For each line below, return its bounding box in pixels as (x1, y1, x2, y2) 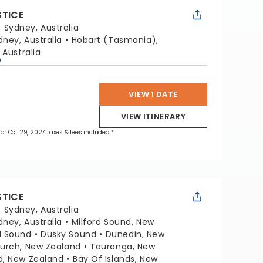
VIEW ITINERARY (120, 111, 186, 122)
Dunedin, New (105, 228, 165, 240)
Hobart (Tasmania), (71, 34, 159, 46)
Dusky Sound (41, 228, 97, 240)
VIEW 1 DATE (129, 89, 178, 100)
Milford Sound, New (71, 216, 154, 228)
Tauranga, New (90, 241, 156, 252)
